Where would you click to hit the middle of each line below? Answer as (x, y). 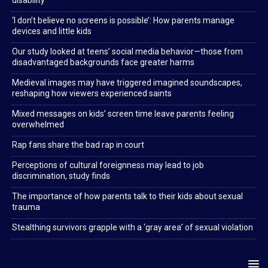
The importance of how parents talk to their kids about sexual (127, 197)
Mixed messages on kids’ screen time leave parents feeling (123, 114)
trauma (26, 207)
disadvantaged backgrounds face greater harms (103, 63)
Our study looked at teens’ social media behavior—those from (127, 52)
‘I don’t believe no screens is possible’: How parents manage (123, 21)
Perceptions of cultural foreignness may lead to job (108, 165)
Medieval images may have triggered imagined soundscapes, (127, 83)
